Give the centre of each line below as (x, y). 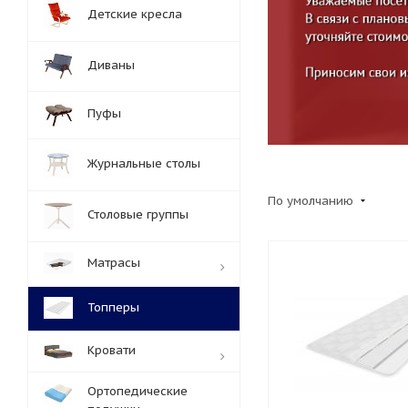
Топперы (113, 307)
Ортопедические (138, 391)
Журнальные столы (144, 163)
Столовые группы (138, 214)
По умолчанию (312, 200)
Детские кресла (135, 14)
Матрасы (114, 263)
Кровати (112, 350)
